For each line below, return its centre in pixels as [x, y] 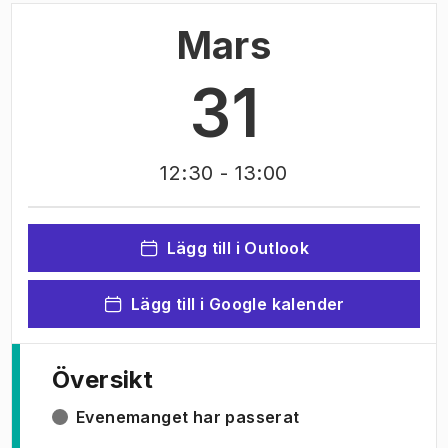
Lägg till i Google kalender [238, 304]
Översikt [103, 379]
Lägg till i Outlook [238, 248]
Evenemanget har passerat [188, 417]
